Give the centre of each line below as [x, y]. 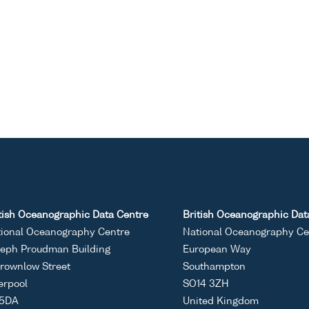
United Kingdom [221, 301]
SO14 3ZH [206, 284]
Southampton [214, 267]
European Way [217, 249]
